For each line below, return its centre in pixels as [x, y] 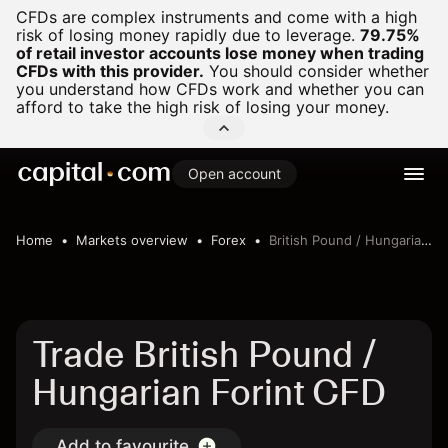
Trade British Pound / [204, 354]
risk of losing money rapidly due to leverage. [185, 35]
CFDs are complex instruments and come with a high [216, 17]
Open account [234, 173]
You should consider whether [316, 71]
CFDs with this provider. [110, 71]
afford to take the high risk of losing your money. [202, 107]
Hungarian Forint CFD [209, 392]
